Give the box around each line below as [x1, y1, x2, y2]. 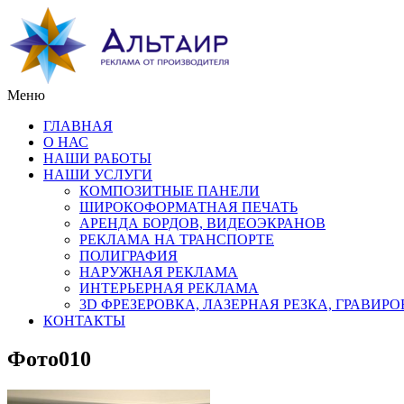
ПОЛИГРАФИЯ [79, 248, 178, 263]
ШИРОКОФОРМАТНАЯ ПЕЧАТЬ [79, 199, 298, 215]
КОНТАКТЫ [43, 313, 125, 328]
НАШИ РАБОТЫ [43, 151, 151, 166]
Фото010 [7, 346, 91, 371]
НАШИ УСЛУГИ [43, 167, 152, 182]
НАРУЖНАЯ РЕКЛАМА [79, 264, 238, 280]
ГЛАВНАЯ [43, 118, 113, 133]
